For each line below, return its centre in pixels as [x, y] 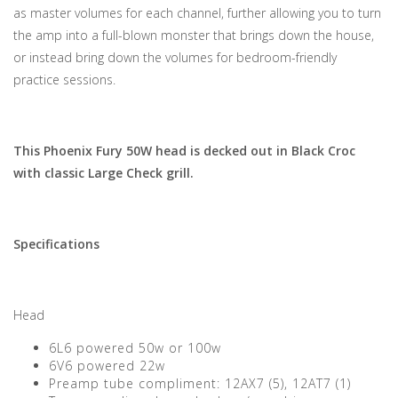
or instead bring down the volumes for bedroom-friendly [175, 57]
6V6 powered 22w [107, 366]
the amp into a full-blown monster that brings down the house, [194, 35]
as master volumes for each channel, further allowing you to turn [197, 13]
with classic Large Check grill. [103, 173]
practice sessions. [64, 80]
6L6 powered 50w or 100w [135, 348]
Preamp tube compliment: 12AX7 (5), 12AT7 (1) [200, 383]
